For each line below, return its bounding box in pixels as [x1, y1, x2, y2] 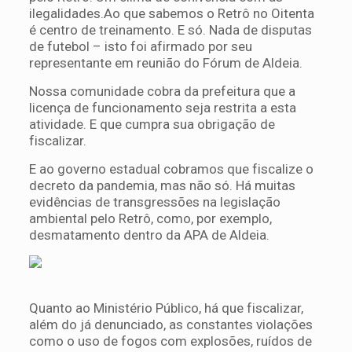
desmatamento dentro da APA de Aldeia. [28, 226, 273, 243]
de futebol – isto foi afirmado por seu [28, 38, 252, 54]
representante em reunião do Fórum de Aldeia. [28, 54, 302, 71]
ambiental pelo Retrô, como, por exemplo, [28, 210, 272, 226]
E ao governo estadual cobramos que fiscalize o [28, 160, 313, 177]
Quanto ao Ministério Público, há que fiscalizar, [28, 299, 303, 316]
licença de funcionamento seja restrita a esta [28, 99, 296, 115]
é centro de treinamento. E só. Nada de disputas [28, 21, 312, 38]
